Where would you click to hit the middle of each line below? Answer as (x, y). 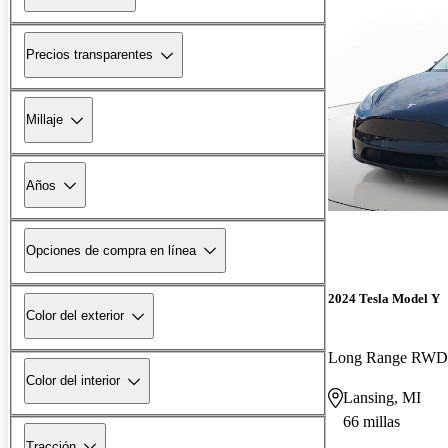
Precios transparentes (89, 55)
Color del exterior (75, 316)
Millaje (44, 120)
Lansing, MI (382, 397)
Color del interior (73, 381)
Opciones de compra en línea (111, 250)
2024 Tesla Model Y (384, 298)
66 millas (371, 421)
